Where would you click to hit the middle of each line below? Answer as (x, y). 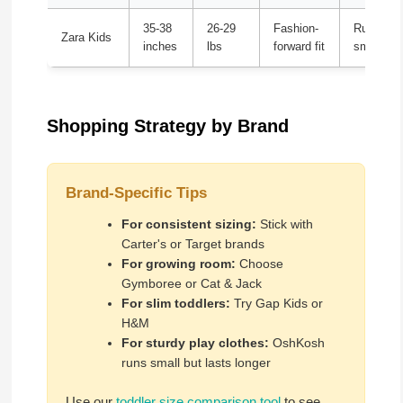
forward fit (299, 47)
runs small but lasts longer (196, 363)
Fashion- (296, 29)
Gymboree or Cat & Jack (191, 284)
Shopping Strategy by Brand (167, 126)
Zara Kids (86, 38)
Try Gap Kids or (276, 304)
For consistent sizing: (188, 224)
